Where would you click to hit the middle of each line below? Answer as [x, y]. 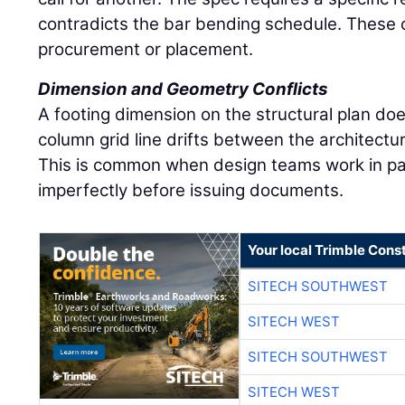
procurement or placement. [146, 50]
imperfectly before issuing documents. [191, 191]
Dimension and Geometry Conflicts [184, 89]
